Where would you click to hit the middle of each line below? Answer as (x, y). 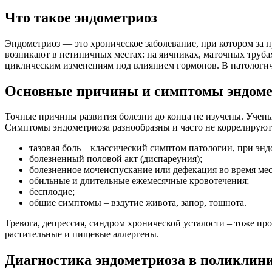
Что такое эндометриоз (81, 17)
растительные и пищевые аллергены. (82, 234)
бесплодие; (52, 192)
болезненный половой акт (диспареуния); (116, 159)
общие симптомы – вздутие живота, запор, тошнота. (138, 203)
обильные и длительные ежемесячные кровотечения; (139, 181)
